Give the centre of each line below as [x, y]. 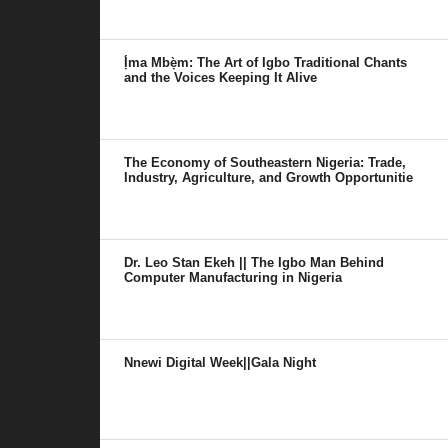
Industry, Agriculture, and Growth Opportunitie [269, 178]
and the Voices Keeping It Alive [221, 78]
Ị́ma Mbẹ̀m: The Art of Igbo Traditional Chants [266, 63]
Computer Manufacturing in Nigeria [233, 278]
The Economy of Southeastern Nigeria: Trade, [265, 163]
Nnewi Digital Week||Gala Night [220, 363]
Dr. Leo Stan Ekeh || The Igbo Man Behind [254, 263]
